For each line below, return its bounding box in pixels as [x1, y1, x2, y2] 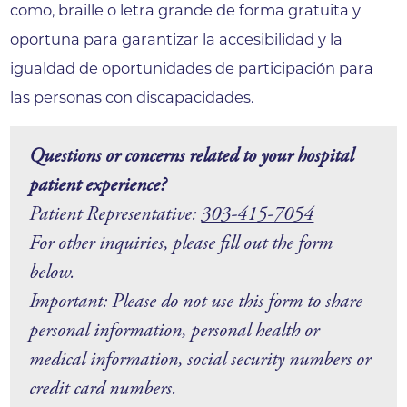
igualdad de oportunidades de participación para [10, 58, 374, 77]
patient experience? [29, 173, 167, 199]
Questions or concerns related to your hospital [29, 144, 354, 170]
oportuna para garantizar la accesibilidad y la [10, 29, 343, 48]
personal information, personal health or [29, 318, 320, 344]
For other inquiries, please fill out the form [29, 231, 333, 257]
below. [29, 260, 75, 286]
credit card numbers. [29, 376, 177, 402]
